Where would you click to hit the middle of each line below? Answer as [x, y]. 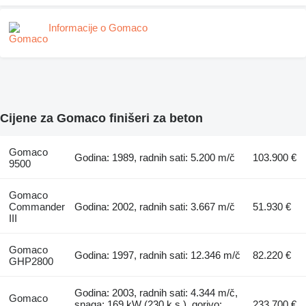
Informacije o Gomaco [98, 28]
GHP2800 [31, 261]
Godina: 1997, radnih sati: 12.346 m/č [158, 255]
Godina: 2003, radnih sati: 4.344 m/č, [156, 292]
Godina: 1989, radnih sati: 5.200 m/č [155, 157]
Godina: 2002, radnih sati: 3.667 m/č [155, 206]
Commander [37, 206]
